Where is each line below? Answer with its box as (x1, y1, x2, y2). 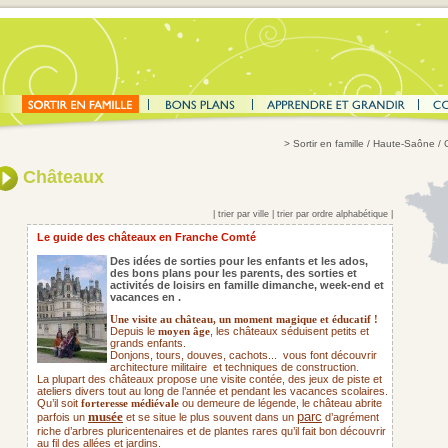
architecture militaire (110, 361, 207, 373)
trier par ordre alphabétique (277, 209, 388, 219)
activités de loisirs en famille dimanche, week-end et (110, 279, 384, 291)
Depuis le (110, 325, 158, 337)
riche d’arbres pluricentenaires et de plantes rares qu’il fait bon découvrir (37, 425, 386, 437)
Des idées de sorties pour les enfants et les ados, (110, 255, 368, 267)
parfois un (37, 411, 88, 423)
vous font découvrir (283, 349, 377, 361)
